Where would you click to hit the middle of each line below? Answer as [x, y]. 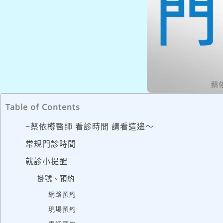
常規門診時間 [51, 144]
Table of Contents [43, 107]
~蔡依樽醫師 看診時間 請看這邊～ [90, 126]
